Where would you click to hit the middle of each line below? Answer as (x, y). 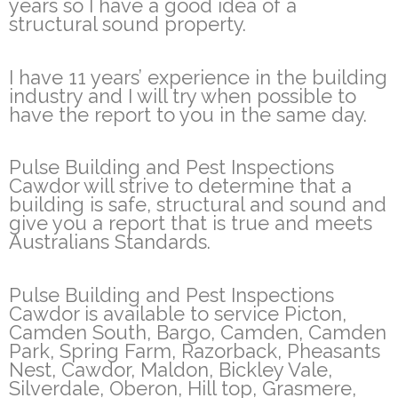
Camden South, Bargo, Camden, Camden (198, 332)
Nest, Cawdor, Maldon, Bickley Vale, (171, 369)
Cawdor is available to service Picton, (178, 313)
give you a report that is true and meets (191, 223)
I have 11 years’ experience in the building (198, 77)
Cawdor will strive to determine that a (180, 186)
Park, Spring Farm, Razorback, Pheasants (195, 350)
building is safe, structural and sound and (198, 205)
